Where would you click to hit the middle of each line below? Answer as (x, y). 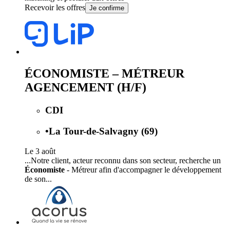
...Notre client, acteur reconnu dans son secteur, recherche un (123, 160)
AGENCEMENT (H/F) (85, 88)
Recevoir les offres (55, 8)
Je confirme (107, 8)
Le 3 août (40, 151)
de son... (38, 179)
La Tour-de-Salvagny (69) (103, 131)
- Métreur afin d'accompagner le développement (143, 169)
